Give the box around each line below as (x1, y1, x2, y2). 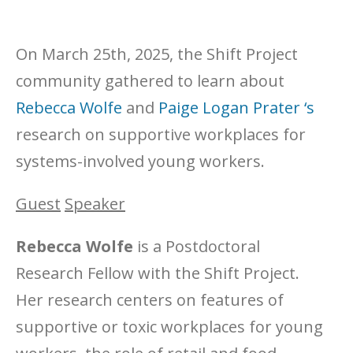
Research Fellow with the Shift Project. (16, 262, 299, 284)
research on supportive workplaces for (16, 124, 306, 145)
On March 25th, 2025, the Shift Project (16, 43, 298, 65)
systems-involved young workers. (16, 150, 265, 172)
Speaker (65, 193, 125, 214)
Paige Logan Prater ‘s (158, 97, 314, 118)
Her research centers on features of (16, 289, 284, 310)
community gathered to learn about (16, 70, 284, 91)
